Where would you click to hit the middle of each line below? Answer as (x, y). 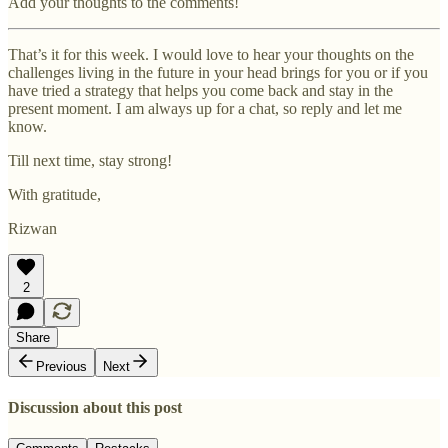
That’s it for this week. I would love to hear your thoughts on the (211, 55)
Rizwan (32, 229)
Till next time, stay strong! (90, 161)
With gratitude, (54, 195)
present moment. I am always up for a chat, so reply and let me (205, 109)
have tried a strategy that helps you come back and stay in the (200, 91)
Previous (61, 367)
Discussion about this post (95, 407)
